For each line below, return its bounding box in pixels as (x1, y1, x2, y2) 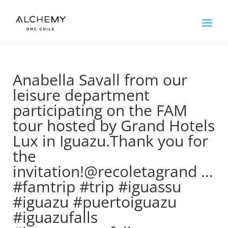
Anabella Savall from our (12, 69, 187, 90)
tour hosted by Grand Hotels (12, 115, 215, 136)
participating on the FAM (12, 100, 187, 121)
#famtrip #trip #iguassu (12, 176, 181, 197)
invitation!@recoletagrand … (12, 161, 213, 182)
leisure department (12, 84, 150, 105)
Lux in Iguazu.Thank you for (12, 130, 208, 151)
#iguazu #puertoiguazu (12, 191, 177, 212)
